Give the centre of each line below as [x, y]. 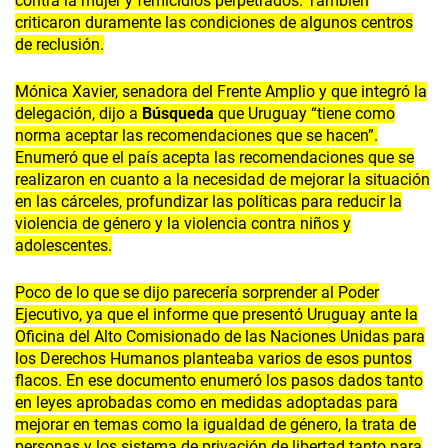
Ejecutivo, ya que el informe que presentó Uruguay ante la [216, 315]
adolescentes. [63, 246]
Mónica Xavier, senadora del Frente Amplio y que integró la [221, 92]
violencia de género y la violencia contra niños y [183, 224]
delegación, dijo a [78, 114]
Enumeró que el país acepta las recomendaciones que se [214, 158]
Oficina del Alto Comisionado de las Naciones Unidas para [220, 337]
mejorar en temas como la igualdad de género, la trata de [215, 425]
